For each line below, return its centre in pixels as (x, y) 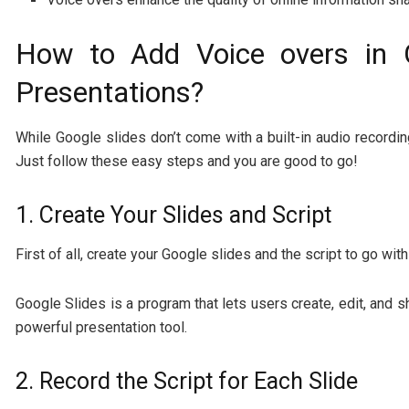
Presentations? (110, 92)
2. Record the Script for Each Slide (187, 381)
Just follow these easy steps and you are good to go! (187, 162)
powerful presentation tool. (101, 327)
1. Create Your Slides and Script (173, 215)
